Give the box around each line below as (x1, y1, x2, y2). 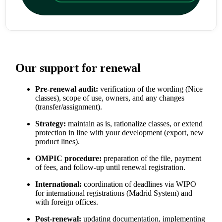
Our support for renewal (15, 61, 141, 74)
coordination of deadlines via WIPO (82, 179, 197, 188)
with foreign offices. (35, 197, 99, 206)
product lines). (35, 137, 80, 146)
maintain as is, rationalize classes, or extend (66, 119, 203, 128)
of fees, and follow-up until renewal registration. (35, 163, 186, 171)
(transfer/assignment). (35, 102, 103, 111)
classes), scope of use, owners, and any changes (35, 93, 185, 102)
